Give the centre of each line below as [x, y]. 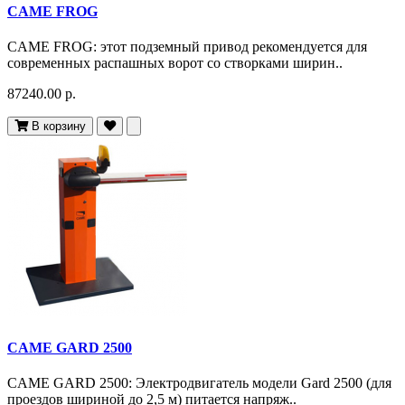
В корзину [59, 127]
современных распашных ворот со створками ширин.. [175, 63]
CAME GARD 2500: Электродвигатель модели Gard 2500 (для [199, 383]
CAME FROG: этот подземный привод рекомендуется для [187, 47]
